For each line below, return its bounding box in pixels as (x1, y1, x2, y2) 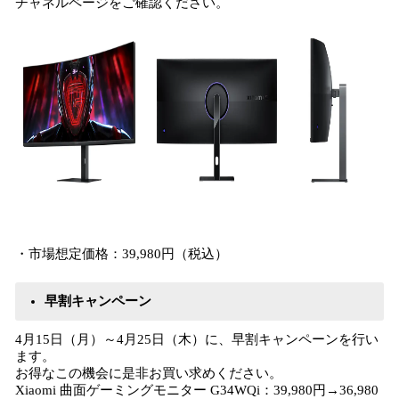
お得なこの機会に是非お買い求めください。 (15, 366, 282, 380)
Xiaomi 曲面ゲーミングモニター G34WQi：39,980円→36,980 (15, 383, 379, 397)
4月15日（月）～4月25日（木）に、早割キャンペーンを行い (15, 332, 379, 346)
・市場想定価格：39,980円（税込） (15, 247, 228, 261)
